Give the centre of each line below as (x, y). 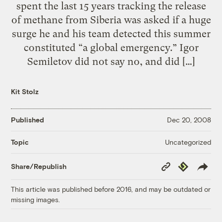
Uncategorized (188, 142)
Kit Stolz (25, 91)
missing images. (36, 199)
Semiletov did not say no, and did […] (111, 61)
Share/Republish (39, 166)
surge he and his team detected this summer (111, 33)
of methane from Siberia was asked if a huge (111, 20)
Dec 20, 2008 (189, 120)
